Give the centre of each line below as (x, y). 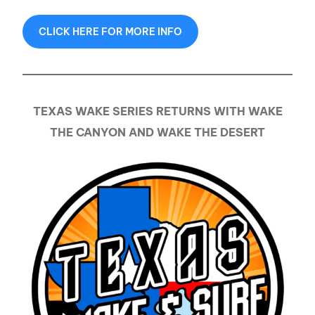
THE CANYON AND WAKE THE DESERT (157, 133)
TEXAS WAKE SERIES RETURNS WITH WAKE (157, 111)
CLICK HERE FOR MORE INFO (111, 32)
